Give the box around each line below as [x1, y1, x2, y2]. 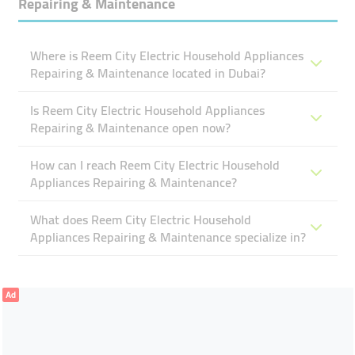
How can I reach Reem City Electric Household [29, 153, 280, 177]
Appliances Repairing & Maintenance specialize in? [29, 225, 306, 249]
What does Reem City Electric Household [29, 208, 251, 231]
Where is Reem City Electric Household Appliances [29, 44, 303, 67]
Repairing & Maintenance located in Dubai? [29, 61, 265, 85]
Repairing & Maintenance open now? [29, 116, 231, 139]
